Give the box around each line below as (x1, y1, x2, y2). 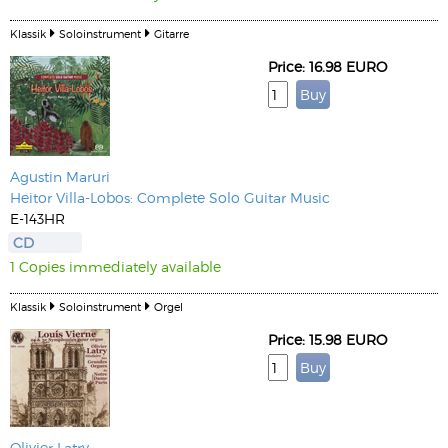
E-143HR (10, 210, 65, 227)
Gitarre (154, 27, 189, 40)
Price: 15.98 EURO (268, 331, 387, 348)
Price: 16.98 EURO (268, 58, 387, 75)
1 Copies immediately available (10, 258, 221, 275)
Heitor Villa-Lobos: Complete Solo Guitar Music (10, 189, 330, 206)
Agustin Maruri (10, 168, 110, 185)
